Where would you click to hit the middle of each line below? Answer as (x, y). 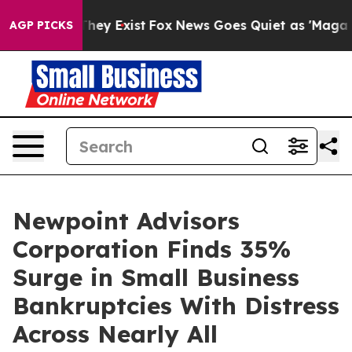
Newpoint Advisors (126, 221)
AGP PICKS (41, 25)
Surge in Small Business (156, 277)
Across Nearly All (115, 334)
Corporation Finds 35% (152, 249)
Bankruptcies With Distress (176, 306)
